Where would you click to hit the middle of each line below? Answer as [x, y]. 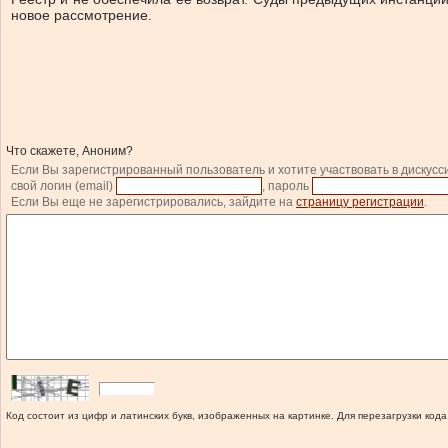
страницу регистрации [360, 202]
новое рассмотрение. [81, 15]
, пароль [287, 186]
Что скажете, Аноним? [69, 151]
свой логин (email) [63, 186]
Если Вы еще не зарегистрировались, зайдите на [153, 202]
